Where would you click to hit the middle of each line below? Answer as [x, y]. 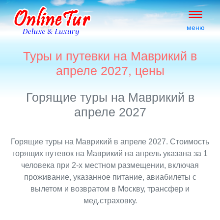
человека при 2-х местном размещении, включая [110, 165]
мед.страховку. [110, 201]
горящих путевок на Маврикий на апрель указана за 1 [110, 153]
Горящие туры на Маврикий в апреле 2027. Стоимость [110, 142]
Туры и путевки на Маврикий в [110, 56]
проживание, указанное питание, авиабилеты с [110, 177]
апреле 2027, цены [110, 71]
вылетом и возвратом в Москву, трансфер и [110, 189]
